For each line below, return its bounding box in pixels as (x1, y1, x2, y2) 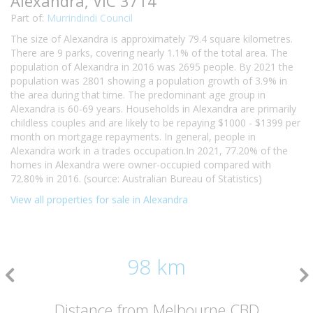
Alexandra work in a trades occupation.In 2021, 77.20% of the (10, 144, 288, 157)
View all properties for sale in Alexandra (10, 193, 188, 206)
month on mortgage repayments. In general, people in (10, 130, 256, 143)
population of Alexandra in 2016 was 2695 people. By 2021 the (10, 60, 293, 73)
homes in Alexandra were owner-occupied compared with (10, 158, 271, 171)
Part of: (10, 11, 47, 24)
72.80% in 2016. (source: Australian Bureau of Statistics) (10, 172, 262, 185)
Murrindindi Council (47, 11, 133, 24)
